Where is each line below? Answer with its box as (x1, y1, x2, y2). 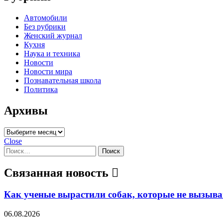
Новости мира (24, 67, 72, 76)
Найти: (3, 145, 27, 154)
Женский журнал (24, 31, 82, 40)
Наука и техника (24, 49, 80, 58)
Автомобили (24, 13, 67, 22)
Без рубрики (24, 22, 66, 31)
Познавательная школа (24, 76, 101, 85)
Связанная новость (4, 166, 111, 179)
